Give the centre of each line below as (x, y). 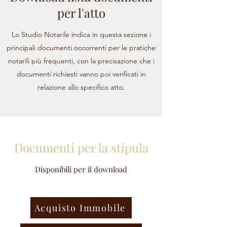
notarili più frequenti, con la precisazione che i (81, 61)
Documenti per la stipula (81, 147)
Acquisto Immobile (80, 208)
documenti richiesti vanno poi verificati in (81, 74)
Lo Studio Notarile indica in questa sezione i (81, 34)
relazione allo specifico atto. (81, 87)
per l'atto (81, 13)
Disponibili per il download (81, 169)
